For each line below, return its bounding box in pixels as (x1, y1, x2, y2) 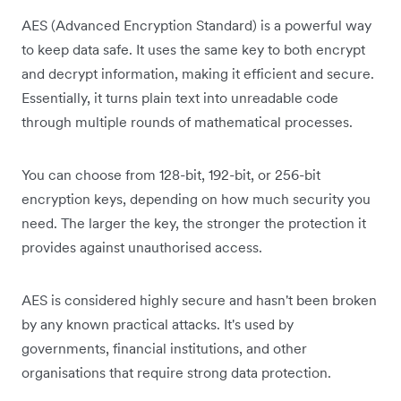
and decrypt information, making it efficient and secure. (21, 64, 374, 83)
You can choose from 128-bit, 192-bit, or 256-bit (21, 166, 320, 184)
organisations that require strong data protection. (21, 363, 331, 382)
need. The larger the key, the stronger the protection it (21, 214, 366, 233)
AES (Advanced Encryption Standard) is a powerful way (21, 16, 371, 35)
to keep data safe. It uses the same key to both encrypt (21, 40, 365, 59)
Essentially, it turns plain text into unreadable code (21, 89, 338, 107)
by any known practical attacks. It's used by (21, 315, 294, 334)
